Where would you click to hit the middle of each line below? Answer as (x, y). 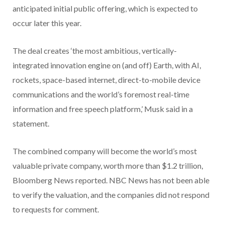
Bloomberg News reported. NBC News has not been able (111, 180)
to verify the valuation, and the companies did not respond (111, 195)
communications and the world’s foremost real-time (101, 94)
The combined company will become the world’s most (105, 151)
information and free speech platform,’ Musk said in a (103, 109)
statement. (31, 124)
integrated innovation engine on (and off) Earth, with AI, (107, 65)
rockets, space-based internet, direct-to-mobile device (106, 80)
